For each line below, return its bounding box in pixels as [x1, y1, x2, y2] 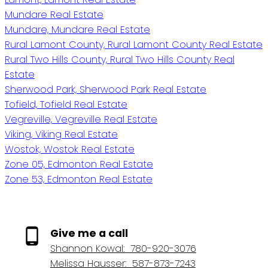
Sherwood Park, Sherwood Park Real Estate [5, 82, 206, 96]
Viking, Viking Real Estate [5, 127, 118, 141]
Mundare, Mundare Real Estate [5, 22, 150, 36]
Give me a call [50, 226, 128, 240]
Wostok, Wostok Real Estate [5, 142, 135, 156]
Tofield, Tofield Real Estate [5, 97, 127, 111]
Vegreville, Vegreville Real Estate [5, 112, 157, 126]
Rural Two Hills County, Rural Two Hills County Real [5, 52, 234, 66]
